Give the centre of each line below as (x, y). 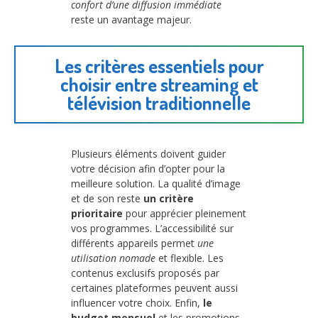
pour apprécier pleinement (185, 214)
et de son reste (107, 199)
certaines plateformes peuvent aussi (154, 288)
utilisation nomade (113, 258)
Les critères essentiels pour (159, 66)
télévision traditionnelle (159, 103)
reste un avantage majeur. (131, 19)
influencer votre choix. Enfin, (137, 303)
